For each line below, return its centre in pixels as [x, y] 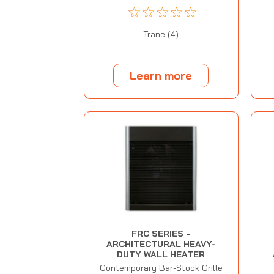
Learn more [161, 75]
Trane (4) [161, 34]
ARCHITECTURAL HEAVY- [161, 244]
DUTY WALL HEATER [161, 255]
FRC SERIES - [161, 234]
